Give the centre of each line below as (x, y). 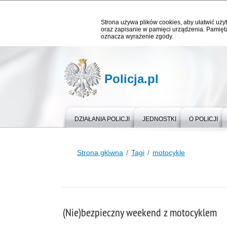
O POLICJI (203, 119)
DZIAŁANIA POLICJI (102, 119)
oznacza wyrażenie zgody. (137, 36)
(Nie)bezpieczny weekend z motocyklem (140, 213)
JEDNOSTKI (159, 119)
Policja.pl (131, 79)
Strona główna (100, 153)
